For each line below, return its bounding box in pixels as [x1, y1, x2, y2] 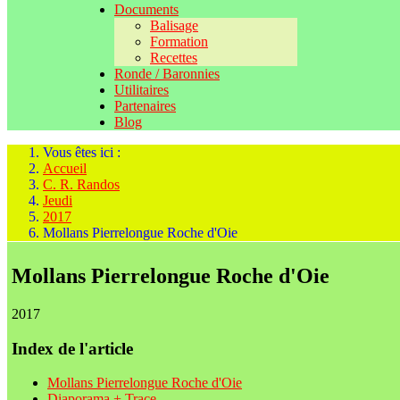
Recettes [150, 50, 197, 65]
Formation [150, 34, 208, 49]
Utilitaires [114, 82, 169, 97]
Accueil [43, 161, 87, 176]
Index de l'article [12, 338, 133, 358]
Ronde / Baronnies [114, 66, 220, 81]
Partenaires [114, 98, 176, 113]
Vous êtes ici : [43, 145, 128, 160]
